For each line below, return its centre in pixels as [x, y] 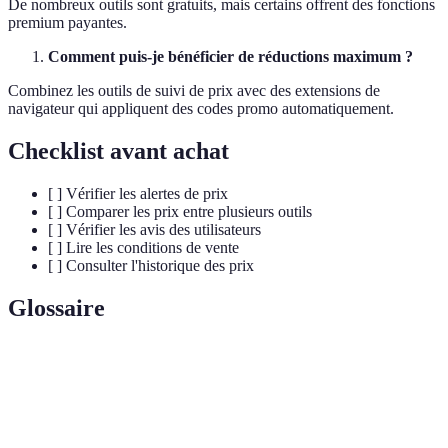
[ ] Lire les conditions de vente [143, 247]
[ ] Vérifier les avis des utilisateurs [154, 229]
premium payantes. [67, 22]
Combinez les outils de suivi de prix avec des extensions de [194, 90]
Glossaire [56, 307]
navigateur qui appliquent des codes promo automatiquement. [201, 108]
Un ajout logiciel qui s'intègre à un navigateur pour [260, 416]
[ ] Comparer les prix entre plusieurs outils [180, 211]
